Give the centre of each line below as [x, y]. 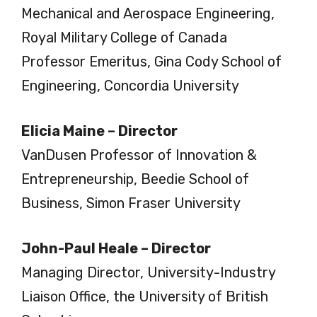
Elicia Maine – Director [99, 131]
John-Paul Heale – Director [116, 248]
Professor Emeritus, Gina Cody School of [151, 61]
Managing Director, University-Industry [148, 272]
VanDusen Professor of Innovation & [139, 155]
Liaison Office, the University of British [145, 296]
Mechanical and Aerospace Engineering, [148, 13]
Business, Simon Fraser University [131, 203]
